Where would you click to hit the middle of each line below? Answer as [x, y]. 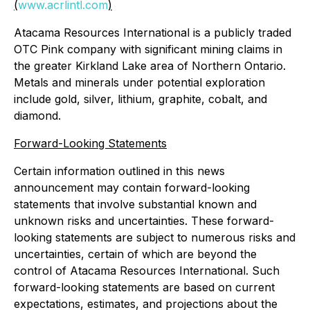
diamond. [37, 116]
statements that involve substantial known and [135, 204]
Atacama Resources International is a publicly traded [153, 33]
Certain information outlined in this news [119, 171]
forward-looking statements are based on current [144, 287]
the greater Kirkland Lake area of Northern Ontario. [150, 66]
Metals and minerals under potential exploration [139, 82]
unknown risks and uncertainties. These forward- [144, 221]
